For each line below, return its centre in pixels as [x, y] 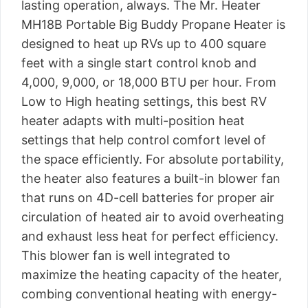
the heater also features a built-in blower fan [151, 178]
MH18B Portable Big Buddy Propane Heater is [153, 24]
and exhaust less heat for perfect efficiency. [150, 236]
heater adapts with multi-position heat [133, 121]
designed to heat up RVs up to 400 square [144, 44]
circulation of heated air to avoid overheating [153, 217]
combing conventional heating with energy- [149, 294]
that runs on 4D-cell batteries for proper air [148, 198]
